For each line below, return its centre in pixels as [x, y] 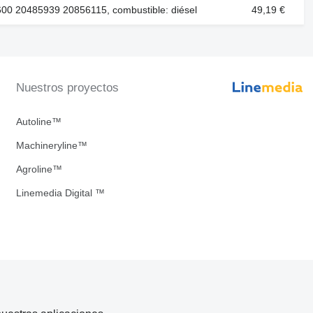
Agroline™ [39, 169]
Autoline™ [38, 122]
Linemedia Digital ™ [60, 193]
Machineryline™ [51, 146]
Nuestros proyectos [67, 88]
